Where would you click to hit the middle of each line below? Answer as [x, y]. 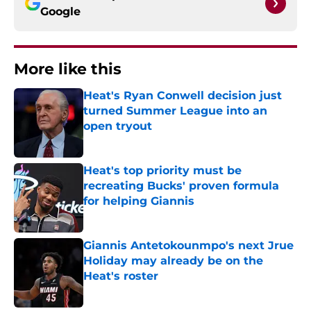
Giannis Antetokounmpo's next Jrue [188, 246]
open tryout [118, 126]
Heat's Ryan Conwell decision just [183, 96]
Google [60, 12]
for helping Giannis [139, 201]
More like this [68, 69]
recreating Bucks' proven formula [181, 186]
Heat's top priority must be [162, 171]
